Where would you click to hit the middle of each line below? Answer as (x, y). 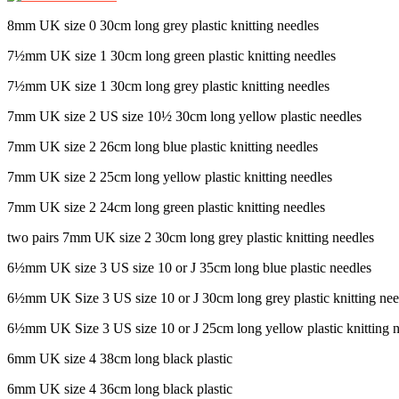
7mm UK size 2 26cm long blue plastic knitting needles (163, 146)
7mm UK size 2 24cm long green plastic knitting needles (166, 207)
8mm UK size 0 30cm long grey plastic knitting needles (163, 25)
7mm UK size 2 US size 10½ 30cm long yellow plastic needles (184, 116)
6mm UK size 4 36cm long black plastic (120, 388)
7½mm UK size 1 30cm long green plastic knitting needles (171, 55)
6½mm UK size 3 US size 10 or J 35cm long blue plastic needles (189, 267)
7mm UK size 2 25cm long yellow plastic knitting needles (170, 176)
